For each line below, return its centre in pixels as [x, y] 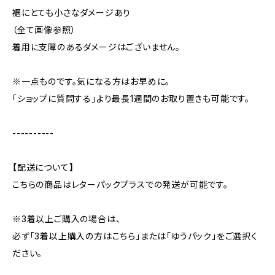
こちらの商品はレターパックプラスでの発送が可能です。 [120, 184]
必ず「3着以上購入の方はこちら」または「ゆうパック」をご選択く [135, 236]
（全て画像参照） [44, 30]
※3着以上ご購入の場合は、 [67, 219]
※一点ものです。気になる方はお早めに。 [91, 81]
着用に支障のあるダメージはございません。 [96, 47]
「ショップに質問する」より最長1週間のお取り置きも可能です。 [131, 99]
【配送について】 [43, 167]
